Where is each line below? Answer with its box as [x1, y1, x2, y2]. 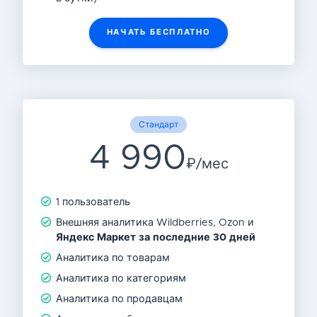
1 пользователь [56, 197, 131, 208]
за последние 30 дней [139, 233, 256, 243]
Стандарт [139, 120, 178, 129]
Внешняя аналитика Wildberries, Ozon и [56, 218, 255, 229]
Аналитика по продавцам [56, 294, 183, 305]
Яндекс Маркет [56, 233, 137, 243]
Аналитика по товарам [56, 253, 171, 264]
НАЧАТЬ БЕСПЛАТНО [106, 28, 211, 37]
